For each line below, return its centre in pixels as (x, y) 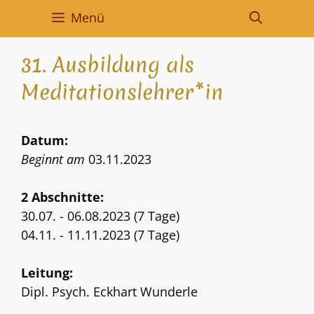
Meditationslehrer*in (122, 92)
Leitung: (47, 273)
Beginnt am (55, 159)
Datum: (45, 140)
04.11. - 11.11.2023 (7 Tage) (100, 235)
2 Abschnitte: (62, 197)
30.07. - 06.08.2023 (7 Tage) (100, 216)
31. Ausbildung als (108, 65)
